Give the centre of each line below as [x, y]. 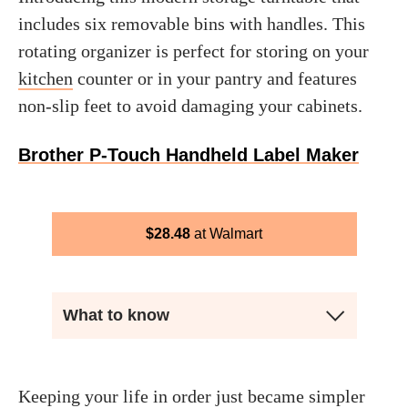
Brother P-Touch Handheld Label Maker [189, 155]
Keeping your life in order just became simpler [192, 396]
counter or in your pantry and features [215, 78]
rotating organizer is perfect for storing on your [194, 51]
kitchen [46, 78]
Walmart [236, 234]
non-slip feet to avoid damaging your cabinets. [190, 106]
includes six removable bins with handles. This [192, 24]
